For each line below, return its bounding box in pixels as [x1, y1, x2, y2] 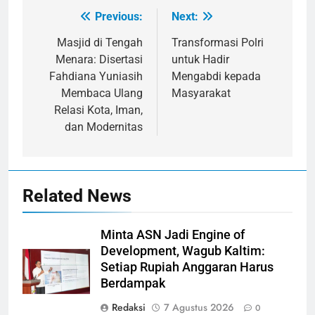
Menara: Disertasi [56, 53, 143, 67]
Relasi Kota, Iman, [54, 103, 143, 117]
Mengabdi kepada [172, 70, 261, 84]
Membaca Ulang [61, 86, 143, 101]
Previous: [95, 10, 143, 24]
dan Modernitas [65, 120, 143, 134]
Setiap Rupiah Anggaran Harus [101, 260, 274, 275]
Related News [22, 186, 131, 207]
